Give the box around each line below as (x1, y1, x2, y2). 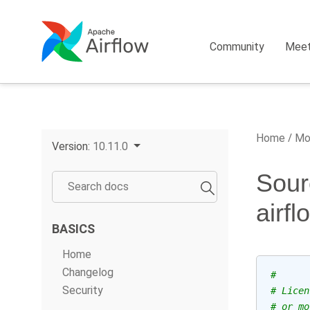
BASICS (52, 221, 95, 236)
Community (210, 40, 265, 53)
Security (62, 284, 103, 297)
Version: (52, 140, 93, 153)
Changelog (62, 266, 113, 279)
